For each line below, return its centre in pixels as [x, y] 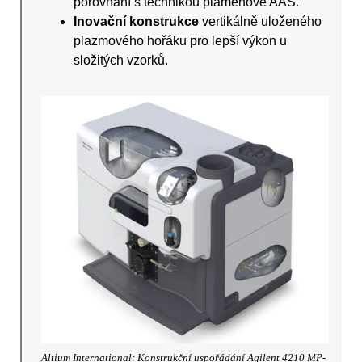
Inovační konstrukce [137, 22]
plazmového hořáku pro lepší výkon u [181, 41]
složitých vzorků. [121, 61]
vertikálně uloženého [261, 22]
